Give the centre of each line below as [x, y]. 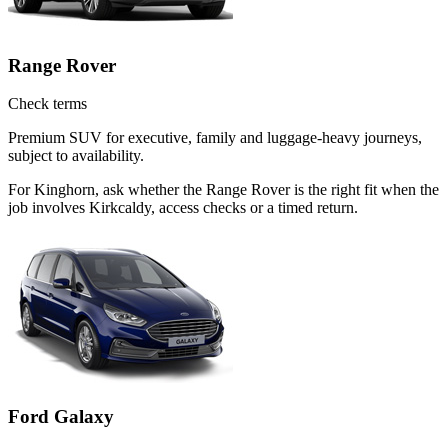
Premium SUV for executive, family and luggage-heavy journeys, [215, 138]
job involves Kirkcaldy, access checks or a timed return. [183, 208]
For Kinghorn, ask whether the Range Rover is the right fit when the [223, 190]
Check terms [47, 104]
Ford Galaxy [61, 416]
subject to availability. [76, 156]
